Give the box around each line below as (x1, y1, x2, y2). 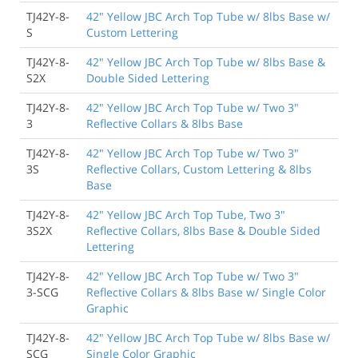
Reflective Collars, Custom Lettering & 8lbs (86, 161, 312, 177)
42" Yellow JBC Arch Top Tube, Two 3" (86, 206, 285, 222)
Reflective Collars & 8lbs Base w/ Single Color (86, 284, 326, 300)
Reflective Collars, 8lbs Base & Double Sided (86, 222, 320, 238)
